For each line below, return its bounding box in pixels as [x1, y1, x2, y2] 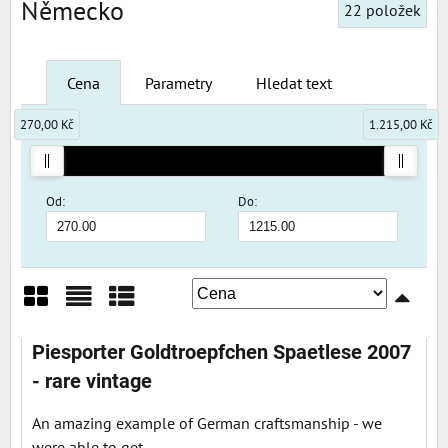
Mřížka [21, 317, 95, 351]
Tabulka [107, 317, 192, 351]
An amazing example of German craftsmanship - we [32, 412, 382, 433]
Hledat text [256, 72, 332, 93]
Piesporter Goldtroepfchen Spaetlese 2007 [32, 340, 411, 364]
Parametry [145, 72, 212, 93]
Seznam [64, 317, 151, 351]
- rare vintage [32, 369, 152, 393]
